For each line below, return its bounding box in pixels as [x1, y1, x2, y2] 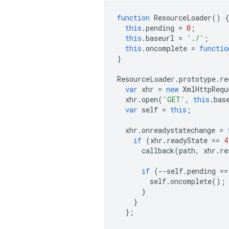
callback [142, 146, 174, 155]
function [117, 13, 150, 22]
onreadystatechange [142, 125, 215, 135]
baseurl [146, 33, 174, 43]
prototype [179, 74, 216, 84]
